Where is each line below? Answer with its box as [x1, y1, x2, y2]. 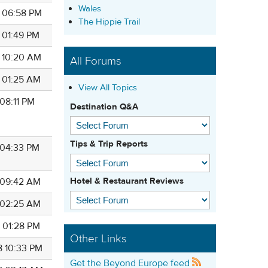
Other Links [70, 232, 127, 246]
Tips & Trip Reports [70, 138, 148, 150]
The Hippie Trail [78, 16, 140, 28]
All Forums [70, 54, 121, 68]
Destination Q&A [70, 100, 138, 112]
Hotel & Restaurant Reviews [70, 175, 184, 187]
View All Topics [78, 82, 137, 93]
